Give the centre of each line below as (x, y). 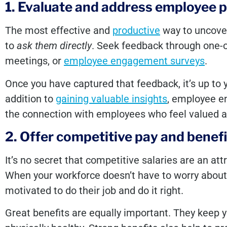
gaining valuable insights (111, 99)
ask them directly (54, 46)
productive (136, 31)
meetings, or (34, 61)
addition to (30, 99)
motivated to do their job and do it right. (94, 191)
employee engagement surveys (134, 61)
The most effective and (59, 31)
